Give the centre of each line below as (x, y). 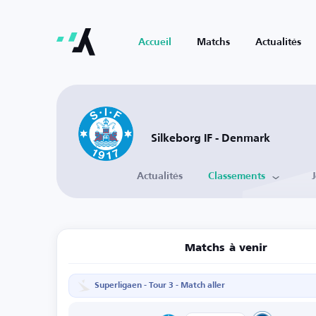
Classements (237, 177)
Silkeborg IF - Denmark (211, 139)
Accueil (155, 42)
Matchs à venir (226, 248)
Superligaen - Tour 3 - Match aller (160, 286)
